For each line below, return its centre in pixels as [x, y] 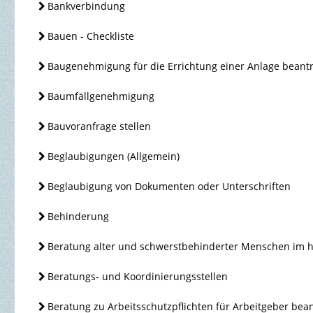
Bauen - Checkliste [91, 36]
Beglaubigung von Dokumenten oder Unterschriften [169, 187]
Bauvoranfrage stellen [100, 126]
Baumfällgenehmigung [101, 96]
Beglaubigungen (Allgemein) [114, 156]
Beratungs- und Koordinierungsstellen [138, 277]
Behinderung [79, 217]
